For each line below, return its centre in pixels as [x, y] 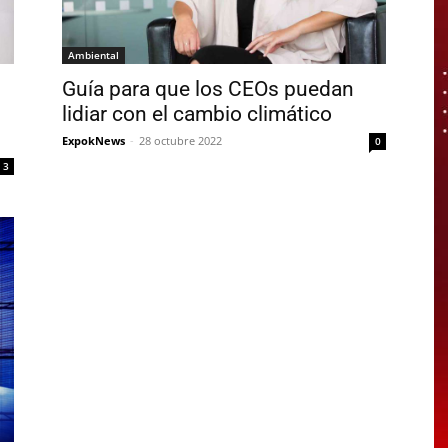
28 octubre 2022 [180, 141]
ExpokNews [93, 141]
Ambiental [93, 55]
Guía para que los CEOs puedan [208, 89]
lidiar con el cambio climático [197, 114]
